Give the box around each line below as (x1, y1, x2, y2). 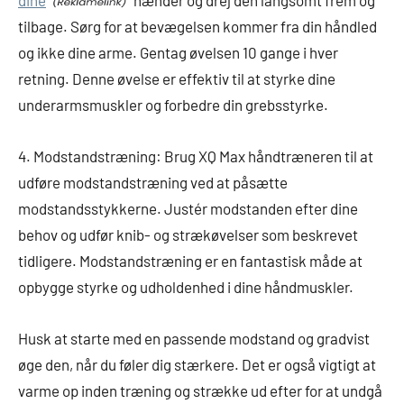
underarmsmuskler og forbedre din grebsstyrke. (18, 95, 328, 114)
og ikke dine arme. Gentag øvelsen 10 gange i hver (18, 42, 338, 61)
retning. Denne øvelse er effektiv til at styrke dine (18, 69, 335, 87)
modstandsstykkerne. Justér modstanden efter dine (18, 198, 358, 217)
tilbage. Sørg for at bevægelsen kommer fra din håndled (18, 16, 377, 35)
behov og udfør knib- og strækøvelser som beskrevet (18, 225, 358, 243)
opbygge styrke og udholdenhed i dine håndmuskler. (18, 277, 353, 296)
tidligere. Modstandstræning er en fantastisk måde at (18, 251, 363, 270)
